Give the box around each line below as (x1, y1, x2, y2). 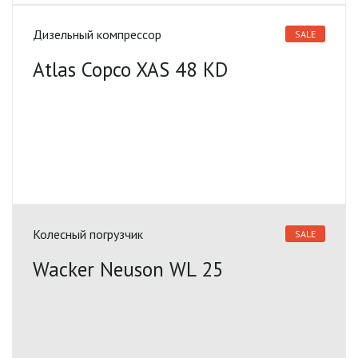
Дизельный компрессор (33, 26, 161, 42)
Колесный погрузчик (33, 226, 143, 242)
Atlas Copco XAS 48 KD (33, 57, 228, 82)
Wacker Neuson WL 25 (33, 257, 224, 282)
